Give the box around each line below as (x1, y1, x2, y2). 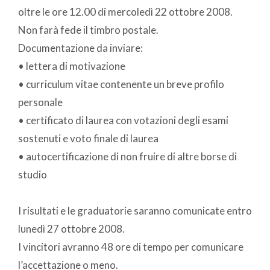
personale (18, 95, 63, 108)
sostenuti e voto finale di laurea (18, 131, 159, 145)
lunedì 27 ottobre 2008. (18, 222, 125, 235)
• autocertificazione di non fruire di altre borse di (18, 149, 237, 163)
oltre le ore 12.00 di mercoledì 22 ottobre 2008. (18, 5, 233, 18)
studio (18, 168, 47, 181)
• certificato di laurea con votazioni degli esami (18, 113, 228, 127)
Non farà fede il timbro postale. (18, 23, 159, 36)
